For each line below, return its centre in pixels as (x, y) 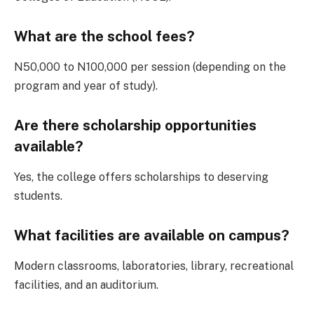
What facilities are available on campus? (152, 235)
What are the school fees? (104, 36)
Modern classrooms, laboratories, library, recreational (154, 266)
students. (38, 196)
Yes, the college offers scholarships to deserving (141, 177)
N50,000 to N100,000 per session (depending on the (150, 67)
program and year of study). (86, 86)
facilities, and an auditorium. (86, 285)
